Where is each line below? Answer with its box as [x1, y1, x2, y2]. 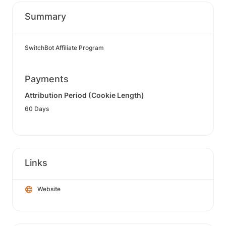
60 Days [25, 105, 49, 112]
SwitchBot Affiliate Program [25, 44, 104, 51]
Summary [25, 11, 66, 22]
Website [37, 185, 61, 193]
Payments [25, 74, 69, 84]
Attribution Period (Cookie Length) [25, 91, 144, 99]
